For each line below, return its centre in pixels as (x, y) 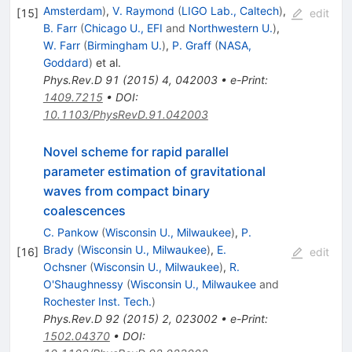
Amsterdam (72, 10)
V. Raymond (143, 10)
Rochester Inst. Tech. (97, 301)
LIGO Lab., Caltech (230, 10)
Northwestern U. (230, 27)
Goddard (66, 62)
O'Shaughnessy (83, 284)
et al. (106, 62)
